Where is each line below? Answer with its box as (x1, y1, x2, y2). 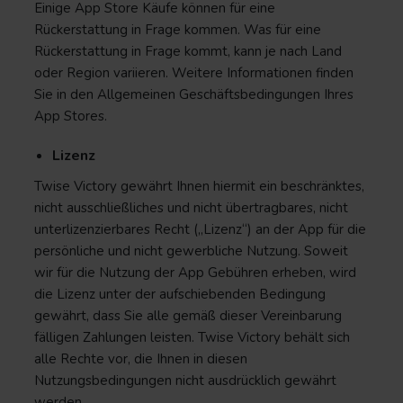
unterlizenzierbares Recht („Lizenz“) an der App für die (34, 220, 366, 238)
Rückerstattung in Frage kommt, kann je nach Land (34, 42, 342, 60)
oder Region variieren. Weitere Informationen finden (34, 64, 354, 82)
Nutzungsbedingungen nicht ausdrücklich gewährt (34, 372, 336, 390)
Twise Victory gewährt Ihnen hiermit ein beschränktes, (34, 177, 364, 195)
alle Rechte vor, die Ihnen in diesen (34, 350, 247, 368)
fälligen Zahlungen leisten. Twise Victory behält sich (34, 328, 350, 346)
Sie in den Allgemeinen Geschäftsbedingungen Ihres (34, 85, 354, 103)
